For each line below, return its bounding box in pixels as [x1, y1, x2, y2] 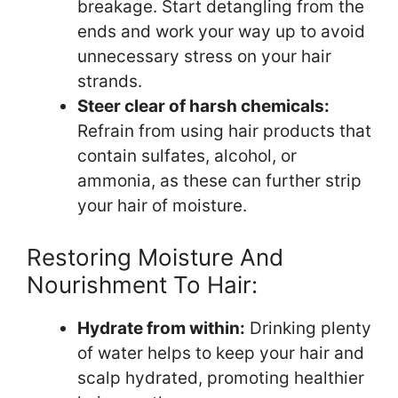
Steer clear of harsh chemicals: [77, 95, 330, 116]
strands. [77, 70, 142, 92]
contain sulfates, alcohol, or [77, 145, 297, 166]
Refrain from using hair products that [77, 120, 371, 141]
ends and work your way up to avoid [77, 20, 365, 42]
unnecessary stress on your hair [77, 45, 331, 67]
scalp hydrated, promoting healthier [77, 368, 364, 389]
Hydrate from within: [77, 318, 245, 339]
